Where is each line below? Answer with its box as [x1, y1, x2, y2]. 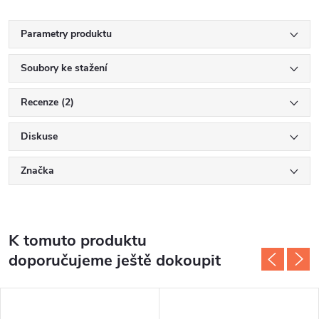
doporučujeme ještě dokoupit [9, 250, 221, 271]
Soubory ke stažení [21, 61, 108, 75]
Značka [21, 164, 54, 177]
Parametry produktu [21, 27, 112, 41]
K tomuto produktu [9, 230, 147, 251]
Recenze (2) [21, 95, 74, 109]
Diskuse [21, 130, 58, 143]
